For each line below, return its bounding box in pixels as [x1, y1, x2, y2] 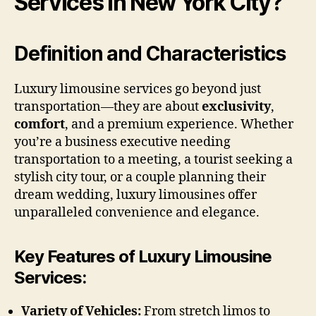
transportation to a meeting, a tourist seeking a [14, 152, 293, 168]
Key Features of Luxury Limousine [14, 246, 272, 267]
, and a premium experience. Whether [65, 116, 293, 133]
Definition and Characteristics [14, 42, 286, 66]
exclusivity [202, 99, 271, 115]
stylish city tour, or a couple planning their [14, 169, 266, 186]
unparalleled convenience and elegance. [14, 205, 260, 221]
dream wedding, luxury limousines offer [14, 187, 257, 203]
